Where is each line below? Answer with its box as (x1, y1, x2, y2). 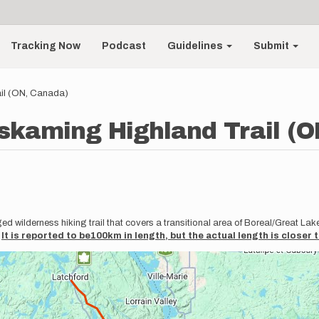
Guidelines (167, 41, 226, 51)
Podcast (102, 41, 147, 51)
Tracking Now (11, 41, 81, 51)
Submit (253, 41, 292, 51)
